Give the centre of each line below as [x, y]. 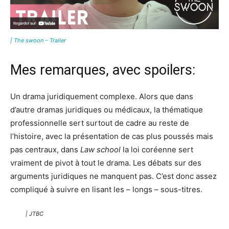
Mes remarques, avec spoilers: [103, 70]
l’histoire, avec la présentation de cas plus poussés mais [112, 136]
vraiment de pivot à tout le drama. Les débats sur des [106, 163]
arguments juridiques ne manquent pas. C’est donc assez [113, 176]
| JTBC [35, 214]
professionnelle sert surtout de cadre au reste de [100, 123]
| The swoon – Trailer [38, 40]
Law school [100, 150]
